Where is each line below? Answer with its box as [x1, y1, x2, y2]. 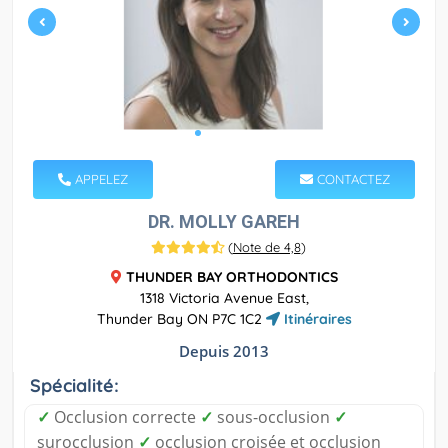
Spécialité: [30, 374, 119, 398]
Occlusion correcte [50, 406, 200, 429]
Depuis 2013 [179, 341, 269, 362]
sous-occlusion [213, 406, 334, 429]
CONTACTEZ [313, 171, 390, 188]
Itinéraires [279, 310, 352, 329]
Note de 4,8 [232, 239, 301, 256]
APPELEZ [71, 171, 128, 188]
